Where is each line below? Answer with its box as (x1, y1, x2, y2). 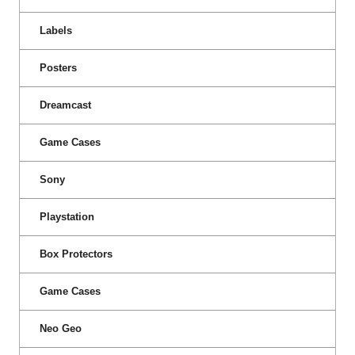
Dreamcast (40, 98, 91, 111)
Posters (40, 61, 77, 74)
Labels (40, 24, 72, 36)
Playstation (40, 210, 94, 223)
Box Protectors (40, 247, 113, 260)
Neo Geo (40, 322, 82, 334)
